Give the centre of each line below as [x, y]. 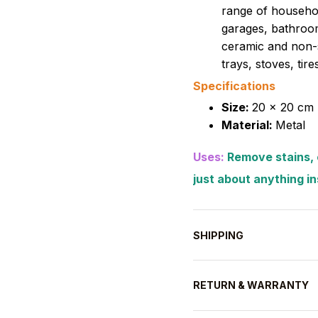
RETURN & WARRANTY [251, 285]
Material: [248, 125]
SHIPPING [218, 235]
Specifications [234, 86]
